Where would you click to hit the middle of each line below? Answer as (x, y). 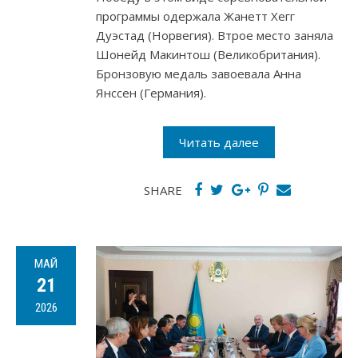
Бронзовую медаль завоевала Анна (199, 74)
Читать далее (219, 143)
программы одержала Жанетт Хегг (195, 16)
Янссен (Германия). (151, 93)
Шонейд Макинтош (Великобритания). (208, 55)
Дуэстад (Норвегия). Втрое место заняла (215, 36)
